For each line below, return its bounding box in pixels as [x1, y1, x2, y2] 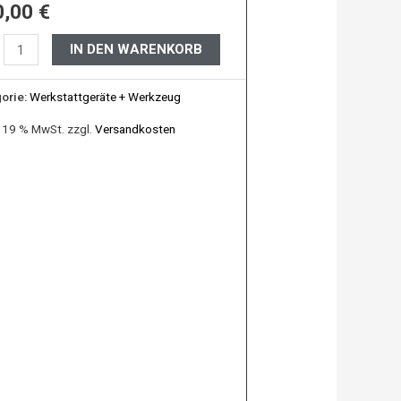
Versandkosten [94, 121, 175, 136]
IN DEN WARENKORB [70, 41, 203, 58]
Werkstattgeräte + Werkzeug [29, 90, 181, 105]
